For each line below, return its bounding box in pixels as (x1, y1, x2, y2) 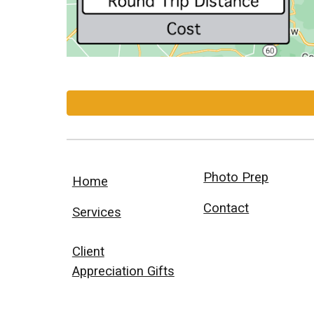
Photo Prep (203, 170, 269, 185)
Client (71, 244, 104, 259)
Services (71, 205, 121, 220)
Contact (203, 200, 250, 216)
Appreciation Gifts (71, 264, 175, 279)
